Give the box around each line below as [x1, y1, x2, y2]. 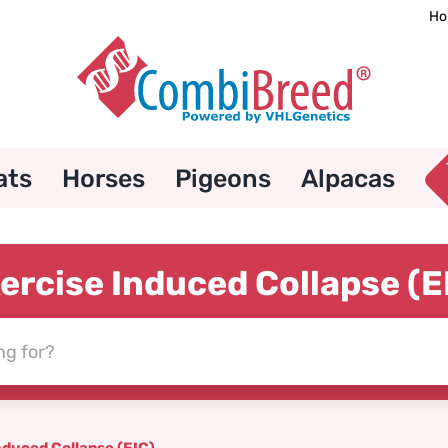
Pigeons [174, 163, 271, 193]
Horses [61, 163, 145, 193]
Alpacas [300, 163, 395, 193]
